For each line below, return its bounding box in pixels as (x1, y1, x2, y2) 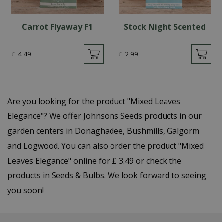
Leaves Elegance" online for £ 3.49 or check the (7, 155, 181, 166)
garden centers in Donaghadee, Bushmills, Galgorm (7, 125, 199, 136)
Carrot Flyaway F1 (22, 21, 93, 32)
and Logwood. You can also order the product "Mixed (7, 140, 204, 151)
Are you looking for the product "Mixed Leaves (7, 96, 180, 107)
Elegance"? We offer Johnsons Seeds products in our (7, 111, 202, 121)
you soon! (7, 185, 44, 196)
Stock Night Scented (123, 21, 206, 32)
